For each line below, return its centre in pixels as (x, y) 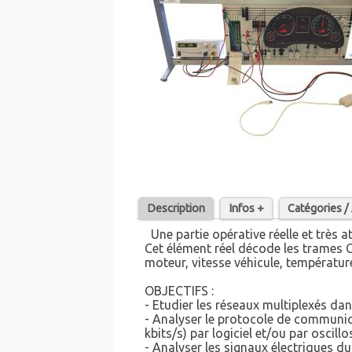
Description (176, 209)
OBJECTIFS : (180, 291)
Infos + (247, 209)
